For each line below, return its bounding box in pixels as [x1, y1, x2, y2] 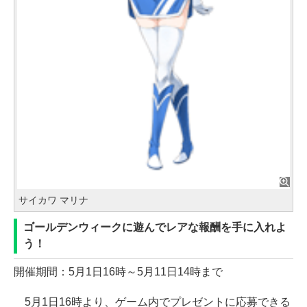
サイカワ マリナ [19, 195, 88, 206]
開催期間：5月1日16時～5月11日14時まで [14, 266, 223, 278]
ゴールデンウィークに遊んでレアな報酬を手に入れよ [23, 221, 286, 234]
